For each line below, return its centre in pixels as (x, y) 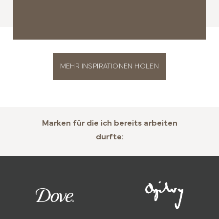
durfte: (109, 137)
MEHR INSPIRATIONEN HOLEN (109, 67)
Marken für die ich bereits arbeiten (109, 123)
